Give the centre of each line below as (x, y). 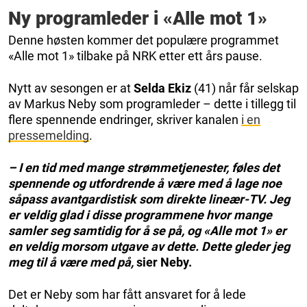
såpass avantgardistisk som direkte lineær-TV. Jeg (149, 199)
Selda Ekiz (162, 88)
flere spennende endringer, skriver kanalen (125, 119)
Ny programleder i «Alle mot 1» (138, 18)
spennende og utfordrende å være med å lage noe (145, 183)
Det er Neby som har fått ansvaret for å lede (127, 294)
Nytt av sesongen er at (71, 88)
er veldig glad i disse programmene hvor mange (140, 214)
